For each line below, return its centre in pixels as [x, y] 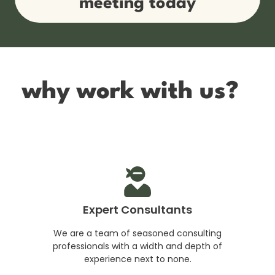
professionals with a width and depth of [137, 246]
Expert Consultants [137, 209]
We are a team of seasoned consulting [137, 233]
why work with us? [130, 92]
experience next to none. [137, 259]
